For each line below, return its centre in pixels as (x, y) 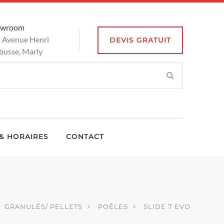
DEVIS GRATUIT (140, 40)
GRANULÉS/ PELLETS (43, 206)
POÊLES (113, 206)
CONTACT (85, 136)
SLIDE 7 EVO (167, 206)
